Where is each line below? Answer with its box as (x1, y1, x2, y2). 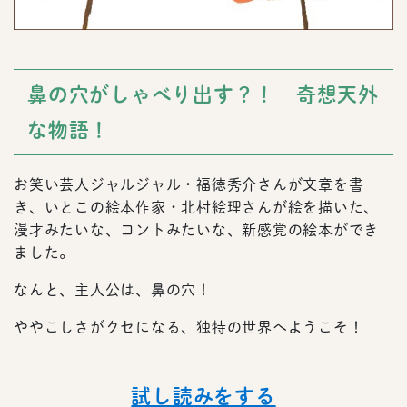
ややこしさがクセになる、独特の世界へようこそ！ (14, 320, 364, 335)
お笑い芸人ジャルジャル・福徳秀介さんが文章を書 (14, 177, 364, 193)
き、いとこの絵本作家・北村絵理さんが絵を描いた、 (14, 200, 379, 215)
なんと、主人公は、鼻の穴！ (14, 283, 227, 298)
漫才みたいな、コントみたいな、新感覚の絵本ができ (14, 223, 379, 238)
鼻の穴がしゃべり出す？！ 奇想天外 (27, 84, 379, 105)
